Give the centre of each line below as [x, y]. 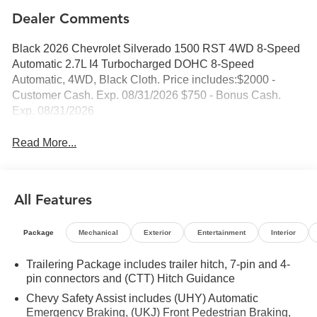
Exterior [158, 232]
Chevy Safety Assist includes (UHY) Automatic [143, 299]
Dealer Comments [71, 19]
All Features [53, 200]
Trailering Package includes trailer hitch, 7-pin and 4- [158, 265]
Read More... [45, 143]
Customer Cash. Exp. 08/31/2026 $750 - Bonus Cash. [147, 96]
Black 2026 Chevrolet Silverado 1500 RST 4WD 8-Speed [156, 49]
